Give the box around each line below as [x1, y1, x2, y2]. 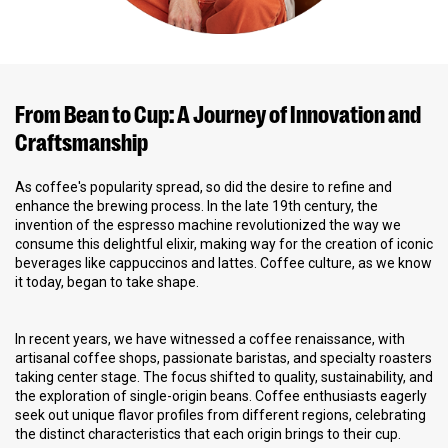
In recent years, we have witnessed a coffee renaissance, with [15, 330, 405, 347]
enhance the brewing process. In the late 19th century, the [15, 197, 378, 214]
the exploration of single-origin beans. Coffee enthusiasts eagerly [15, 387, 427, 404]
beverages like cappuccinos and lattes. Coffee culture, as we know [15, 254, 432, 271]
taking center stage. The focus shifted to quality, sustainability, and [15, 368, 433, 385]
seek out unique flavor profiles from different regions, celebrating [15, 406, 426, 423]
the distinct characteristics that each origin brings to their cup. [15, 425, 401, 442]
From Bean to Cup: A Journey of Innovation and [15, 97, 421, 127]
